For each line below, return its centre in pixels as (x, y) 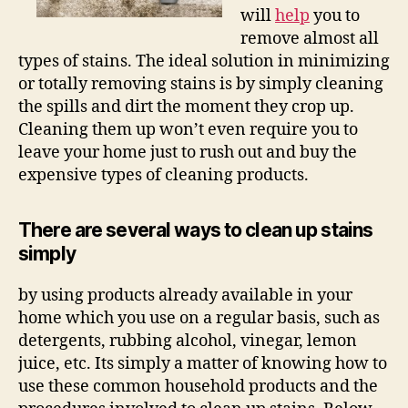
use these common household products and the (198, 386)
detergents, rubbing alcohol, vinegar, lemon (188, 341)
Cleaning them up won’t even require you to (188, 129)
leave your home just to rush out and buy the (188, 152)
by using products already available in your (185, 295)
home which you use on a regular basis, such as (199, 318)
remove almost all (310, 38)
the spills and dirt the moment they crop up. (186, 107)
